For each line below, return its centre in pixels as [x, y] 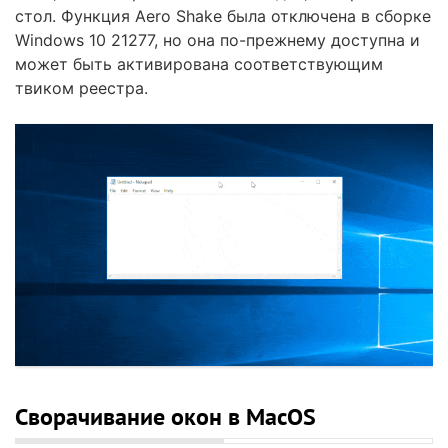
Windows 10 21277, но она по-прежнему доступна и [217, 40]
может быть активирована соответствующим [199, 64]
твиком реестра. [81, 88]
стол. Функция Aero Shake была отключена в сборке [223, 16]
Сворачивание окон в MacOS [165, 416]
